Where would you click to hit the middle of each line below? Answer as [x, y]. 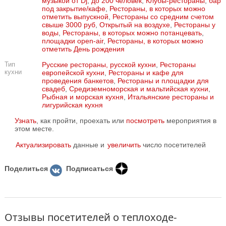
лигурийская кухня [72, 105]
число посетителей [173, 145]
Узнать [25, 121]
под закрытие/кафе [73, 9]
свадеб [53, 89]
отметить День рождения [83, 49]
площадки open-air [72, 41]
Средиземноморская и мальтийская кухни [138, 89]
